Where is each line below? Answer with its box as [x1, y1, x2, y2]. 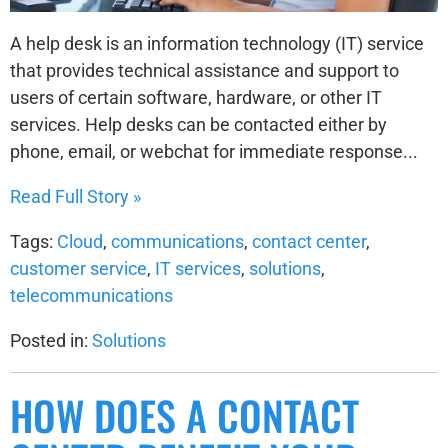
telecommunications [10, 285, 173, 307]
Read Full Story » [10, 186, 141, 208]
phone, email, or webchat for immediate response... [10, 141, 418, 163]
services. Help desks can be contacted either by [10, 114, 387, 136]
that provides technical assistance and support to [10, 60, 399, 82]
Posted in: [10, 330, 92, 352]
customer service [10, 258, 147, 280]
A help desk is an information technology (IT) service [10, 33, 424, 55]
